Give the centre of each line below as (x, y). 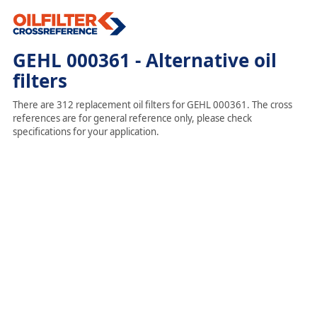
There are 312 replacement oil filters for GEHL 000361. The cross (152, 105)
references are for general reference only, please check (132, 118)
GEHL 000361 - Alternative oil (144, 60)
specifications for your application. (86, 132)
